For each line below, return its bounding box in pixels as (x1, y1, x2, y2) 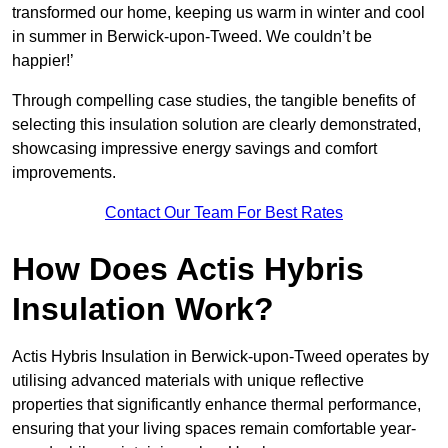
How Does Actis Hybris (12, 251, 364, 288)
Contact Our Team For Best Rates (105, 204, 343, 222)
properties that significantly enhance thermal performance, (12, 396, 421, 414)
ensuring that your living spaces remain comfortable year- (12, 420, 416, 438)
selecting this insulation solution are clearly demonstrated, (12, 116, 421, 134)
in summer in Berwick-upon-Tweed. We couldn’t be (12, 28, 372, 46)
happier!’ (12, 52, 74, 70)
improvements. (12, 164, 116, 182)
